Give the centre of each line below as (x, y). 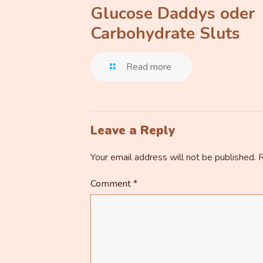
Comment (112, 184)
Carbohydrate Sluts (165, 33)
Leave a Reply (133, 130)
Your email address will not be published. (173, 157)
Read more (149, 67)
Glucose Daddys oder (173, 14)
